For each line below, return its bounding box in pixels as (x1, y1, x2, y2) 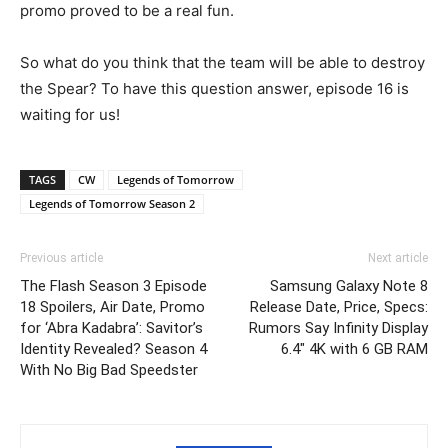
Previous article (20, 251, 103, 265)
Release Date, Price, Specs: (250, 298, 428, 316)
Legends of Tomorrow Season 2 (29, 196, 195, 211)
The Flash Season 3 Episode (20, 277, 207, 295)
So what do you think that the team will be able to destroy (20, 53, 425, 72)
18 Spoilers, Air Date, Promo (20, 298, 205, 316)
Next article (368, 251, 428, 265)
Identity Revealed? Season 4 (20, 340, 207, 358)
